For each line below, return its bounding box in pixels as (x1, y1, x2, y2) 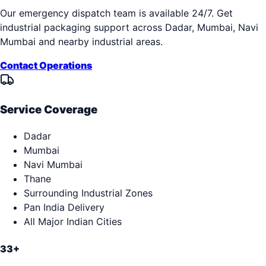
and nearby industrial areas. (36, 35, 163, 47)
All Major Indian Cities (24, 216, 122, 228)
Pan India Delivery (24, 201, 104, 214)
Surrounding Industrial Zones (24, 187, 153, 199)
